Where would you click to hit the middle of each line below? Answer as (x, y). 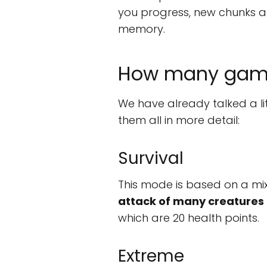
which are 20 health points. (189, 218)
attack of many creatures (191, 201)
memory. (142, 29)
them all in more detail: (179, 120)
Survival (151, 158)
